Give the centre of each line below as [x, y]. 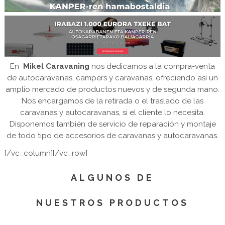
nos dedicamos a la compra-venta [152, 67]
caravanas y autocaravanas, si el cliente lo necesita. [113, 113]
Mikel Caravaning [55, 67]
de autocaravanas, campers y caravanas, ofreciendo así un [113, 78]
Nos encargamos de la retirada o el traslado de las [113, 101]
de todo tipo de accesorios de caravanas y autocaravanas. [113, 136]
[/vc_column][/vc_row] [46, 153]
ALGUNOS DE [113, 178]
